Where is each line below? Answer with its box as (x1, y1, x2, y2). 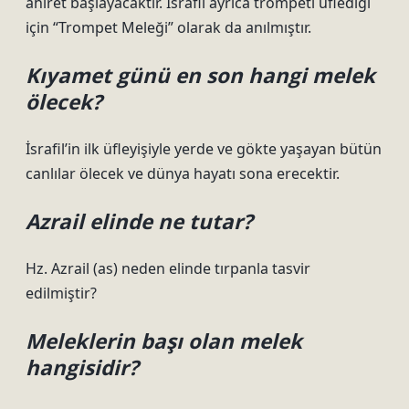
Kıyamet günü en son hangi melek (26, 61, 375, 89)
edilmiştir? (26, 283, 97, 303)
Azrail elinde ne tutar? (26, 207, 253, 236)
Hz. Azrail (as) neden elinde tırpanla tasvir (26, 258, 310, 278)
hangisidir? (26, 353, 139, 382)
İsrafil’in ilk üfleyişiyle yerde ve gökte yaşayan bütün (26, 139, 382, 159)
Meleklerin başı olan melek (26, 327, 302, 355)
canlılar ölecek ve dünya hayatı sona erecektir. (26, 163, 340, 184)
